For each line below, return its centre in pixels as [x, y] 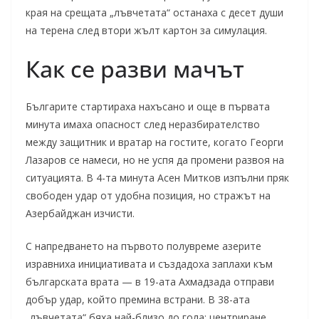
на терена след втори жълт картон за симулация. [146, 30]
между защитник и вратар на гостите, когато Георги [155, 142]
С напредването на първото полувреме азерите [143, 246]
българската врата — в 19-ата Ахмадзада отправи [150, 282]
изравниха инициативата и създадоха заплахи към [149, 264]
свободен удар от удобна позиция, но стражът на [148, 195]
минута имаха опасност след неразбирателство [143, 124]
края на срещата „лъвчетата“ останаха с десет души [155, 12]
